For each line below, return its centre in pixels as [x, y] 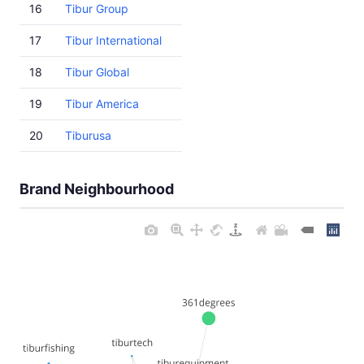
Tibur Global [97, 72]
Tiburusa [88, 135]
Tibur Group [97, 9]
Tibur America [102, 104]
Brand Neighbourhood [97, 189]
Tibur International [113, 40]
